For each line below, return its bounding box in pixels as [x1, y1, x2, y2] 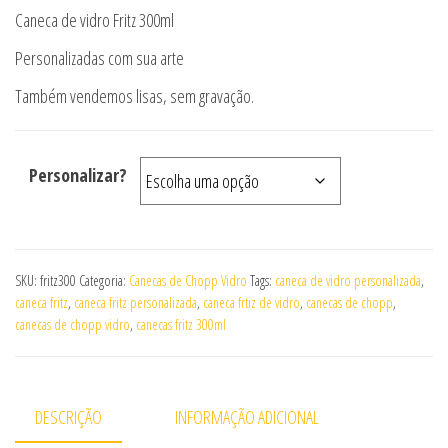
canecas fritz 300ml [136, 315, 226, 334]
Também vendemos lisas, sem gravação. [15, 84, 254, 108]
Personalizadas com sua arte [15, 46, 184, 70]
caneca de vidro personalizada [275, 271, 421, 290]
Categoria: [79, 271, 129, 290]
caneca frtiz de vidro [203, 293, 300, 312]
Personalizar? [28, 163, 127, 187]
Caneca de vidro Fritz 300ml [15, 8, 174, 32]
